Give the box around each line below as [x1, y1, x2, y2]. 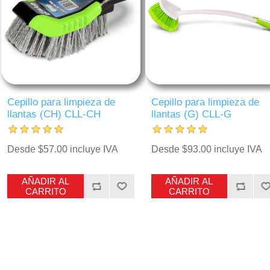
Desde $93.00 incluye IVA [151, 143, 262, 154]
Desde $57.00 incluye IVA [7, 143, 119, 154]
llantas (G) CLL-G [151, 108, 231, 120]
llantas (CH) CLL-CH [7, 108, 101, 120]
